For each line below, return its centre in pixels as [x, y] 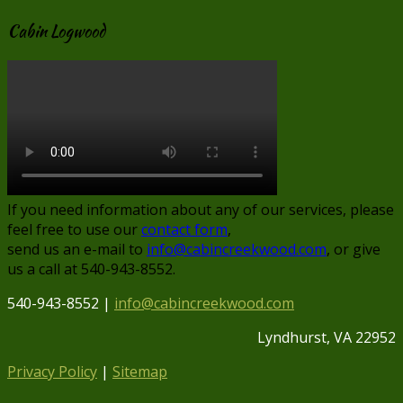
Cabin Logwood [56, 31]
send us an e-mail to [77, 250]
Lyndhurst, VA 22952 [325, 338]
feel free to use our [74, 230]
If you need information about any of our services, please [201, 210]
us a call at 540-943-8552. [91, 269]
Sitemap [140, 372]
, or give [354, 250]
